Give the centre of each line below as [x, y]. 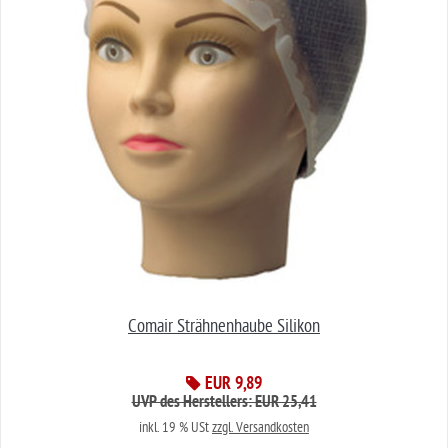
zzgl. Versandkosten [260, 428]
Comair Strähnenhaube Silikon [224, 327]
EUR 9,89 [231, 385]
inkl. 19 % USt [175, 428]
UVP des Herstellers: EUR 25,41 [224, 403]
